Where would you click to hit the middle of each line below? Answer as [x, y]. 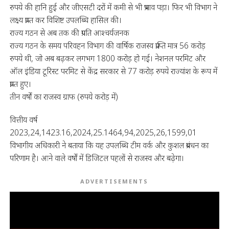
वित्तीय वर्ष [23, 119]
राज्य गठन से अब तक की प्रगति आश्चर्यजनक [69, 32]
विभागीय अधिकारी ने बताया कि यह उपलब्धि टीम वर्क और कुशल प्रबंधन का [109, 145]
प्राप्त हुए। [20, 84]
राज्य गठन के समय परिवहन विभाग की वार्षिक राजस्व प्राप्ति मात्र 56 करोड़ [107, 45]
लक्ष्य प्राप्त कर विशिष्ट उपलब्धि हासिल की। [65, 20]
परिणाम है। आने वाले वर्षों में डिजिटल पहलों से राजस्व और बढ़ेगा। [97, 158]
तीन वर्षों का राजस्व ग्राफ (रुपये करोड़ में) [64, 96]
